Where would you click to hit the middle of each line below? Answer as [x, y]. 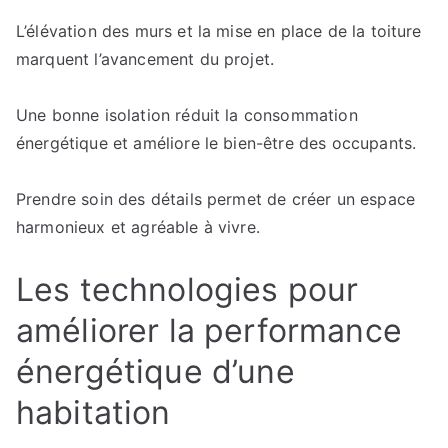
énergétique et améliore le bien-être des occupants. [216, 143]
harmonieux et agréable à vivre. [138, 227]
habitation [93, 412]
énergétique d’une [155, 371]
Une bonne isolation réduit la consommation [187, 115]
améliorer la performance [209, 330]
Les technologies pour [187, 289]
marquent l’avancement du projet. [145, 59]
